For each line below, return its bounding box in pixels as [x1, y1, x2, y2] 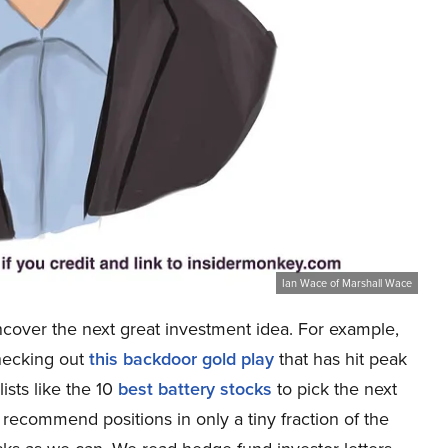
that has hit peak [274, 345, 407, 371]
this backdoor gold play [89, 345, 274, 371]
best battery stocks [118, 375, 272, 401]
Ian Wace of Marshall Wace [282, 274, 412, 291]
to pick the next [272, 375, 397, 401]
